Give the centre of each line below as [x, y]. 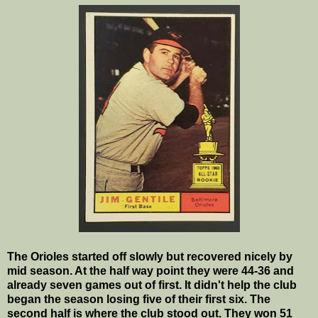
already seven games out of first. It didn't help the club [152, 285]
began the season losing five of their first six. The [139, 299]
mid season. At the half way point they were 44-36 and [150, 270]
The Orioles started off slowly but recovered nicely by [150, 256]
